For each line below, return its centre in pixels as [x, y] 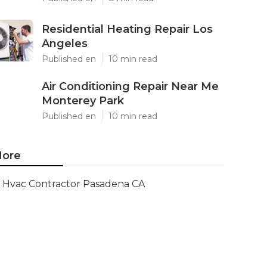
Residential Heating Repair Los [127, 29]
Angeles [65, 44]
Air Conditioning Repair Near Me [130, 86]
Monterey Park [83, 101]
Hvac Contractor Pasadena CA [74, 184]
